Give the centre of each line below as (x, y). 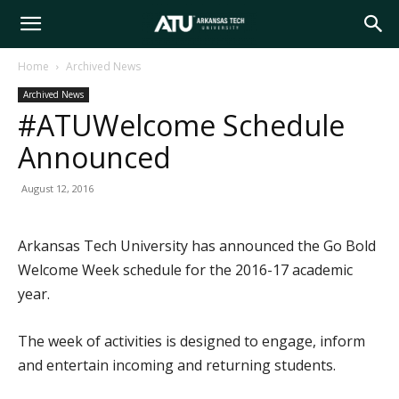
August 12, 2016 (57, 188)
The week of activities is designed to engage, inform (191, 341)
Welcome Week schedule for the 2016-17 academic (185, 270)
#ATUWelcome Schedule (181, 125)
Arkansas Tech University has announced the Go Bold (197, 246)
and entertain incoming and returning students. (177, 365)
